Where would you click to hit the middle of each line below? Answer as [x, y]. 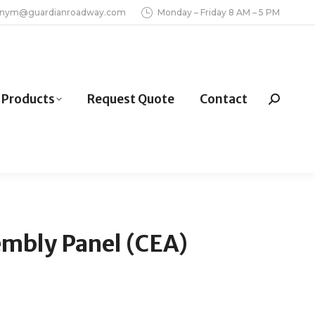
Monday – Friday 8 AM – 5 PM [219, 12]
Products [28, 99]
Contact [224, 99]
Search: [290, 102]
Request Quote [131, 99]
